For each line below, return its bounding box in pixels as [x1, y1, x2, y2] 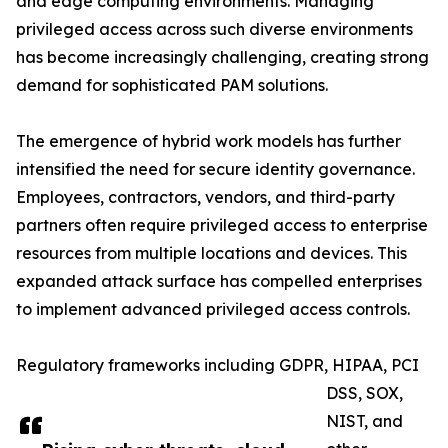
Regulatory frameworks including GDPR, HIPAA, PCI [16, 355, 419, 376]
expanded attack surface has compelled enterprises [16, 271, 422, 292]
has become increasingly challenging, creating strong [16, 47, 429, 68]
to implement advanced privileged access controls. [16, 299, 410, 320]
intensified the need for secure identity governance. [16, 159, 415, 180]
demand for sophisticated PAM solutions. [16, 75, 328, 96]
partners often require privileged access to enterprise [16, 215, 428, 236]
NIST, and [326, 411, 403, 432]
